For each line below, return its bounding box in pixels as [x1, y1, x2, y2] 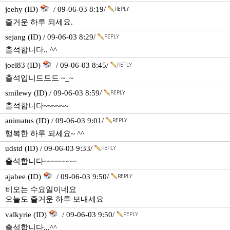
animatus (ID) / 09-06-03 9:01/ [5, 117, 106, 125]
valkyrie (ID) [5, 210, 49, 219]
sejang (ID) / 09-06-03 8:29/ [5, 33, 98, 41]
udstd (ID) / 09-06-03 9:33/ [5, 144, 94, 152]
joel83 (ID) [5, 61, 43, 69]
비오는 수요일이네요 [5, 185, 76, 194]
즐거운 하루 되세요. [5, 18, 73, 26]
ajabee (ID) [5, 172, 43, 181]
